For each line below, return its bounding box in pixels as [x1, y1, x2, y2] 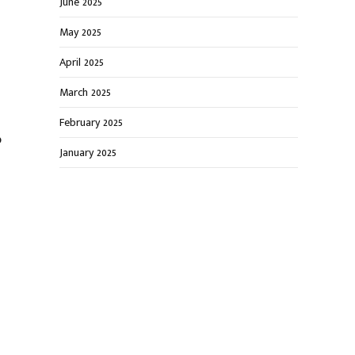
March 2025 [59, 83, 111, 102]
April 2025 [59, 53, 104, 72]
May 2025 [59, 23, 101, 42]
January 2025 [59, 143, 116, 162]
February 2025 [59, 113, 123, 132]
